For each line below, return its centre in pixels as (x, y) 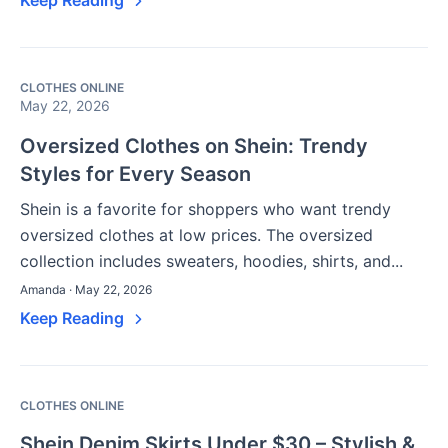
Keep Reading (74, 317)
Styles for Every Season (135, 173)
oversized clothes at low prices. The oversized (196, 234)
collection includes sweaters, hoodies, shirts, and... (211, 260)
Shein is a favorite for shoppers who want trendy (205, 208)
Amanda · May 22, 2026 (86, 289)
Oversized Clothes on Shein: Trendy (194, 145)
